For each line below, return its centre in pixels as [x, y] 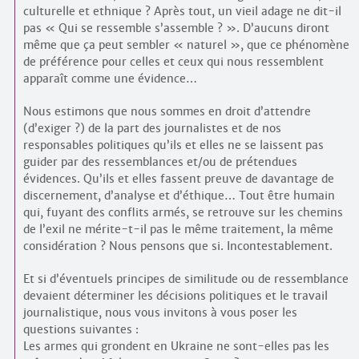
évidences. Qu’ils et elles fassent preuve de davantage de [178, 179]
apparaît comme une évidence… [110, 79]
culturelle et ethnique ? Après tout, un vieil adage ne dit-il [182, 11]
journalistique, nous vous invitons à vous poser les [160, 313]
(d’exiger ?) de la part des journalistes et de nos [152, 128]
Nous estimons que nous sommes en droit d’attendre [167, 111]
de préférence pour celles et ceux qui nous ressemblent [173, 62]
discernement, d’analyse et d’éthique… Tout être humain [179, 196]
